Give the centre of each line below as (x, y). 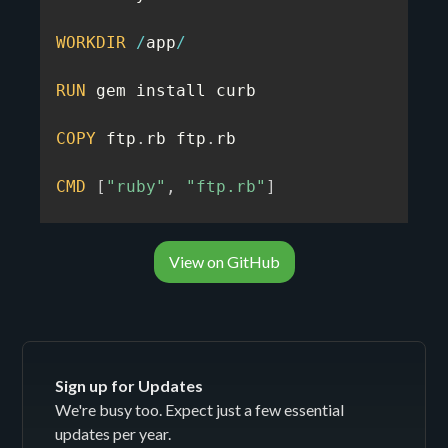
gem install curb (171, 90)
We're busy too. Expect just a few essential (200, 409)
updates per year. (113, 433)
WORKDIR (91, 42)
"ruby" (136, 186)
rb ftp (176, 138)
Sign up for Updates (129, 385)
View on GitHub (224, 261)
